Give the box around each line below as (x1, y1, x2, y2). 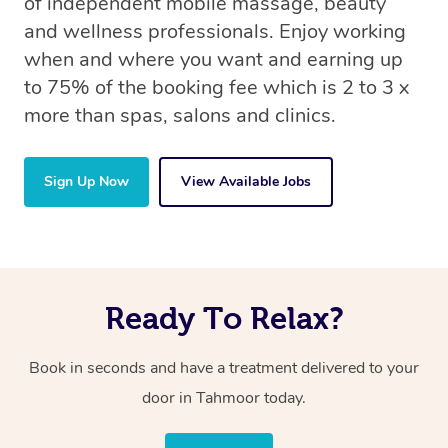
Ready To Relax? (104, 301, 344, 336)
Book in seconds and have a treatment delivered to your (29, 357, 419, 380)
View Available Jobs (181, 172, 311, 192)
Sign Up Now (44, 172, 129, 192)
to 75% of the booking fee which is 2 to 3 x (24, 74, 409, 102)
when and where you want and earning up (24, 46, 403, 74)
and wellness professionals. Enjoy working (24, 18, 406, 46)
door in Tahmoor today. (142, 387, 306, 410)
